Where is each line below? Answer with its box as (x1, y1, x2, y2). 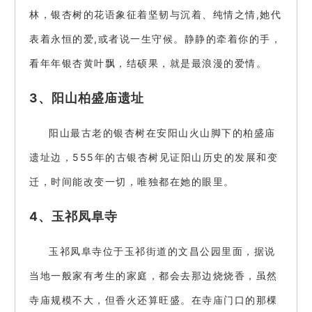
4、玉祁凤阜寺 (29, 208, 118, 224)
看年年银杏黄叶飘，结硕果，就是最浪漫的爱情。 (29, 57, 267, 70)
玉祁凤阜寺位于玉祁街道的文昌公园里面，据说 (49, 245, 276, 258)
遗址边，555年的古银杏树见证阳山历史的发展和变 (29, 151, 278, 164)
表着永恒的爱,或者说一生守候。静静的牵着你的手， (29, 33, 281, 45)
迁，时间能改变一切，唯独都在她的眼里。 (29, 175, 235, 188)
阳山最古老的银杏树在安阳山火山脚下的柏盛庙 (49, 127, 276, 139)
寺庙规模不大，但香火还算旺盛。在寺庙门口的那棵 (29, 294, 278, 306)
